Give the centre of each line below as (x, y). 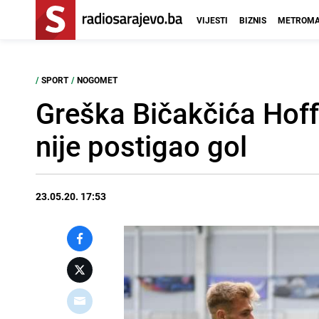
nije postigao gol (141, 146)
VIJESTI (212, 20)
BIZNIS (253, 20)
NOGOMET (97, 80)
